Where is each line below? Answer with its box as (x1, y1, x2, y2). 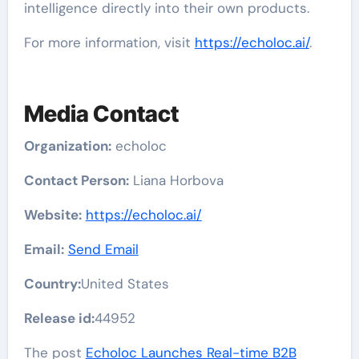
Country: (23, 274, 81, 292)
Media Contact (23, 100, 179, 127)
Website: (23, 205, 82, 224)
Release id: (23, 309, 95, 327)
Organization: (23, 136, 111, 155)
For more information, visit (23, 34, 195, 51)
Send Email (67, 240, 139, 258)
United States (80, 274, 169, 292)
